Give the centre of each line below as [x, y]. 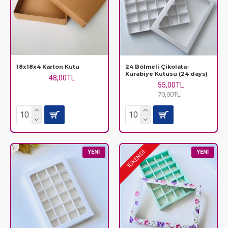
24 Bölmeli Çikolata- [157, 66]
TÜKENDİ [136, 159]
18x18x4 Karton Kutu [48, 66]
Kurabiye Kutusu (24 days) [166, 74]
